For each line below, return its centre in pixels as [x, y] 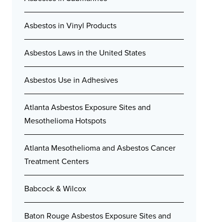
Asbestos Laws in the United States [85, 53]
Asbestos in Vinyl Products [70, 26]
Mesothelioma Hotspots [65, 121]
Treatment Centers [56, 161]
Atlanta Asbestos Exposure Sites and [87, 107]
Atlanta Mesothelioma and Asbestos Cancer [100, 148]
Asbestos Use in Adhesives [71, 80]
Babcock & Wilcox [55, 189]
